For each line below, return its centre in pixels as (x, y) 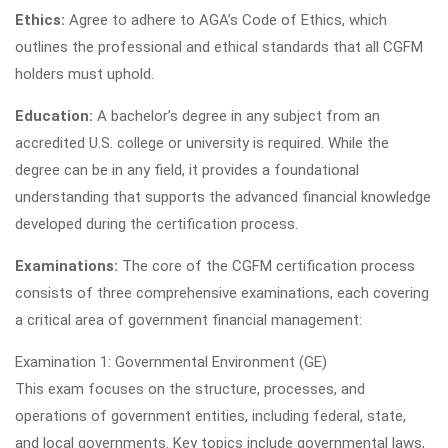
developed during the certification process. (156, 224)
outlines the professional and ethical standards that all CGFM (219, 47)
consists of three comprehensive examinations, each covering (222, 293)
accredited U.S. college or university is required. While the (202, 143)
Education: (56, 116)
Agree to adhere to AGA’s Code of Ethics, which (228, 20)
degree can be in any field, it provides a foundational (187, 170)
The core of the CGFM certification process (266, 266)
